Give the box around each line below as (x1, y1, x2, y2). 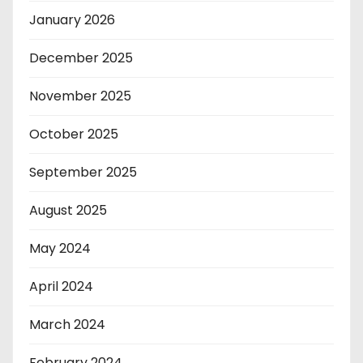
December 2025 (29, 49, 133, 68)
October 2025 (29, 125, 118, 144)
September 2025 (29, 163, 137, 182)
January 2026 (29, 11, 115, 30)
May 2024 (29, 239, 91, 258)
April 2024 (29, 277, 93, 297)
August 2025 (29, 201, 107, 220)
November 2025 (29, 87, 131, 106)
